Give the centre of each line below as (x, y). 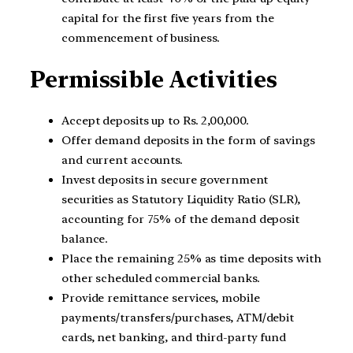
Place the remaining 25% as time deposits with (191, 258)
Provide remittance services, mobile (161, 297)
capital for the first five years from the (168, 19)
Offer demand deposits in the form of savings (188, 140)
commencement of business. (141, 38)
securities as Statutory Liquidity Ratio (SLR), (181, 199)
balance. (85, 238)
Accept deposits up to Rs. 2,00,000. (155, 120)
